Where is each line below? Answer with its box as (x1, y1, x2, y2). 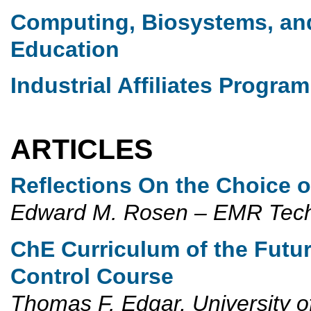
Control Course (10, 263, 174, 289)
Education (10, 36, 119, 62)
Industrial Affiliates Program (10, 73, 310, 99)
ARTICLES (10, 133, 168, 165)
